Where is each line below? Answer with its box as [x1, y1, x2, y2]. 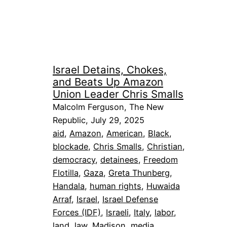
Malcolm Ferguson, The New [53, 101, 164, 112]
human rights [90, 180, 141, 191]
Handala [53, 180, 85, 191]
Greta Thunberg [108, 167, 170, 178]
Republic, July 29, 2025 [53, 115, 144, 125]
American [106, 128, 143, 138]
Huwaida [146, 180, 180, 191]
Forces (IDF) [53, 207, 101, 217]
